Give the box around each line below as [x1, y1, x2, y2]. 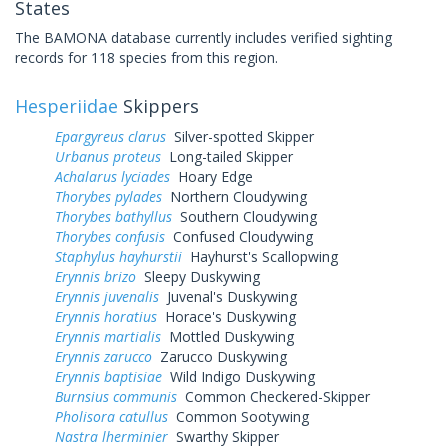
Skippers [118, 93, 199, 118]
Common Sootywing [168, 406, 309, 426]
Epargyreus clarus [55, 126, 166, 146]
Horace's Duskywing [157, 306, 296, 326]
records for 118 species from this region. [15, 47, 278, 67]
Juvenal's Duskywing [159, 286, 297, 306]
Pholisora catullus [55, 406, 168, 426]
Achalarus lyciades [55, 166, 170, 186]
